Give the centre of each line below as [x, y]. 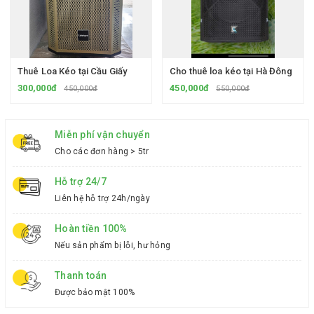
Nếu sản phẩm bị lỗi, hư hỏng [112, 245]
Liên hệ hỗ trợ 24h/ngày [102, 198]
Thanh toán [81, 275]
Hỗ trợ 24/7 [81, 181]
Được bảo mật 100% [95, 292]
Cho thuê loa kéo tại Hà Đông [231, 71]
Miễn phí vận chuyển [102, 134]
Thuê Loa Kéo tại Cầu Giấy [73, 71]
